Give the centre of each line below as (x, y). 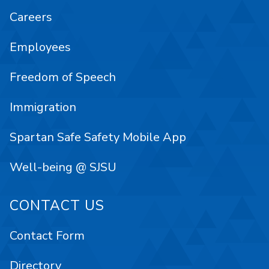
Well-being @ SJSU (63, 167)
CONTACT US (57, 205)
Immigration (43, 107)
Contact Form (47, 236)
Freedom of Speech (63, 77)
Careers (31, 17)
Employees (40, 47)
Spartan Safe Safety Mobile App (98, 137)
